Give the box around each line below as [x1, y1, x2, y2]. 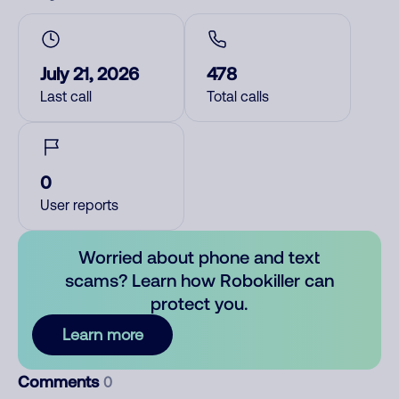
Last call [40, 88, 92, 104]
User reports [40, 197, 118, 213]
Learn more [61, 325, 143, 344]
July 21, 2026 [40, 62, 139, 84]
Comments [18, 371, 103, 391]
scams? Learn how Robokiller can [64, 269, 334, 290]
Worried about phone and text [78, 246, 321, 267]
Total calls [207, 88, 269, 104]
